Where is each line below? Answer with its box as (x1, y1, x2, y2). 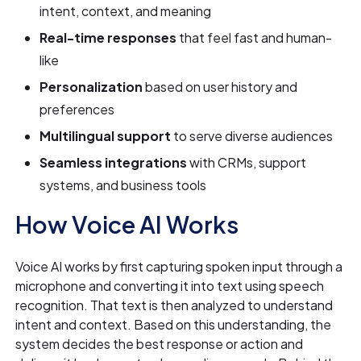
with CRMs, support (187, 154, 307, 172)
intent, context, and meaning (39, 2, 212, 20)
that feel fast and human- (176, 29, 333, 47)
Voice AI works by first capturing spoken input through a (15, 258, 343, 276)
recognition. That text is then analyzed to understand (15, 297, 334, 314)
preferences (39, 101, 115, 118)
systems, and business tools (39, 176, 207, 194)
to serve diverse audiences (171, 127, 334, 145)
